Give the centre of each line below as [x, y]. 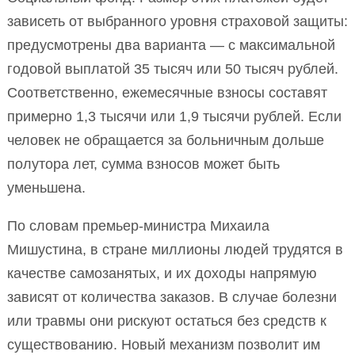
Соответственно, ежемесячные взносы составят [167, 92]
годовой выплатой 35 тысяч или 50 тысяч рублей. [173, 69]
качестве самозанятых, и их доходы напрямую [162, 273]
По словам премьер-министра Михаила [138, 225]
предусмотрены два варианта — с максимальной [171, 45]
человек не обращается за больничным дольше [166, 140]
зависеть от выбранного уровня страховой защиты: [177, 21]
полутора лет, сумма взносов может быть [143, 164]
